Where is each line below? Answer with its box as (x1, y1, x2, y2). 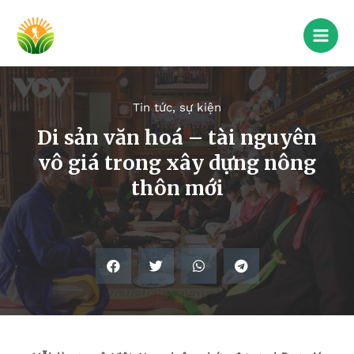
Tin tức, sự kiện (133, 100, 221, 115)
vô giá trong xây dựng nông (38, 150, 316, 176)
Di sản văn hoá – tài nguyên (37, 125, 317, 151)
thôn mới (130, 175, 224, 201)
